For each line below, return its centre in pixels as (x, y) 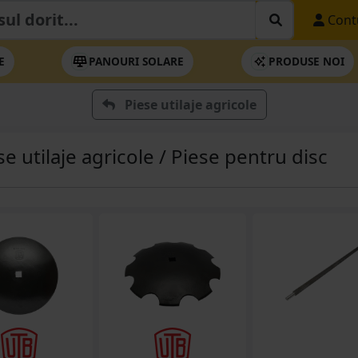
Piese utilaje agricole (190, 105)
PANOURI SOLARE (137, 61)
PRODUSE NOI (306, 61)
